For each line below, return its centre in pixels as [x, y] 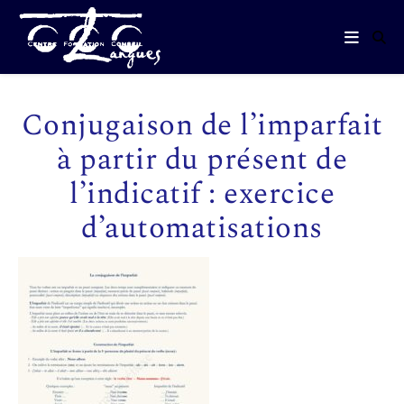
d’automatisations [202, 228]
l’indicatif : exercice [202, 194]
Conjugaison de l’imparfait [202, 125]
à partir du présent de [202, 160]
